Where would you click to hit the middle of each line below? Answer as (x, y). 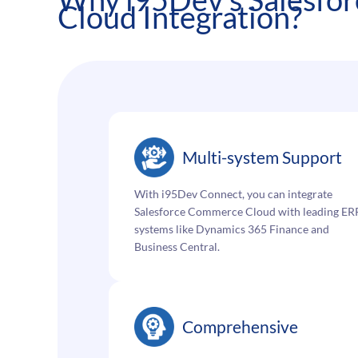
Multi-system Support (262, 157)
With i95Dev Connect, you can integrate (233, 194)
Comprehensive (240, 327)
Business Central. (177, 247)
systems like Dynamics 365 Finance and (232, 229)
